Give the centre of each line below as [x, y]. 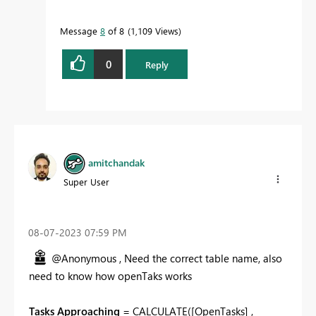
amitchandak [116, 163]
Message [80, 31]
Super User [86, 182]
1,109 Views [154, 31]
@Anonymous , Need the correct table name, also [167, 258]
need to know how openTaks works [110, 275]
